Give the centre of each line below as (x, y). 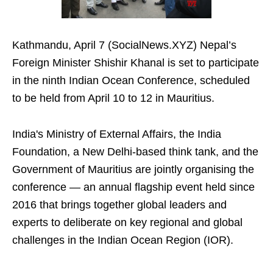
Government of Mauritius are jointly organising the (133, 170)
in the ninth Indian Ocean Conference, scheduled (131, 81)
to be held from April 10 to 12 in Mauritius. (113, 98)
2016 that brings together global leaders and (119, 205)
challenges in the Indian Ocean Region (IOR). (123, 240)
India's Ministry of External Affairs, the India (117, 134)
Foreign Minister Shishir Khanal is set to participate (136, 63)
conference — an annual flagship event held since (133, 187)
